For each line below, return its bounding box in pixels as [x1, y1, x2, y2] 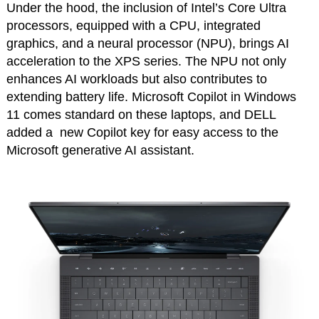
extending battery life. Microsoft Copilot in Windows [6, 90, 296, 105]
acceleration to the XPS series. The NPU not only [6, 54, 286, 69]
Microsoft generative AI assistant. [6, 143, 194, 158]
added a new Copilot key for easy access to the [6, 125, 278, 140]
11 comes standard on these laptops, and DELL [6, 108, 276, 122]
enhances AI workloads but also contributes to [6, 72, 267, 87]
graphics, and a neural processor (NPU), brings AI [6, 36, 289, 51]
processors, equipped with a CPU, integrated [6, 19, 261, 33]
